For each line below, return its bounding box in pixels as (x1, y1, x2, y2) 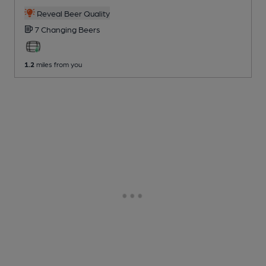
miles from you (34, 59, 82, 68)
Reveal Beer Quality (34, 8, 110, 18)
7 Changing (34, 24, 78, 34)
